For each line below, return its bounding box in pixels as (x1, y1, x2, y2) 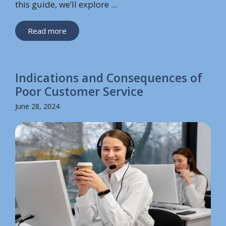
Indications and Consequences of (15, 69, 202, 86)
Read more (28, 25, 67, 36)
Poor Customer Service (15, 83, 143, 99)
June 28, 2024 (15, 101, 60, 111)
